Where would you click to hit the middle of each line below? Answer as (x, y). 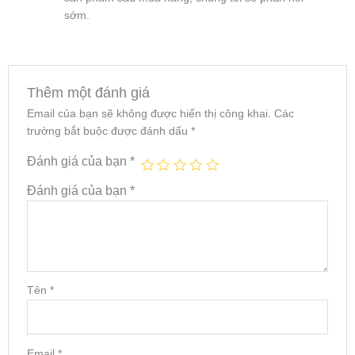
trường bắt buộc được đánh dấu (109, 131)
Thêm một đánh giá (88, 93)
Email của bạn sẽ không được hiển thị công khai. (149, 113)
